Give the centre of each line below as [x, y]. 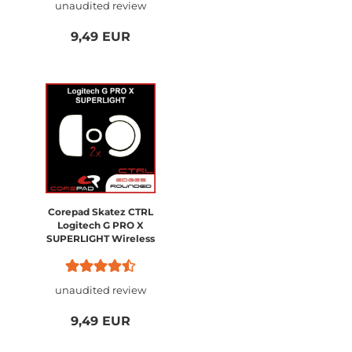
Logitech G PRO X [101, 225]
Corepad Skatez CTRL [101, 212]
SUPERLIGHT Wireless [101, 238]
